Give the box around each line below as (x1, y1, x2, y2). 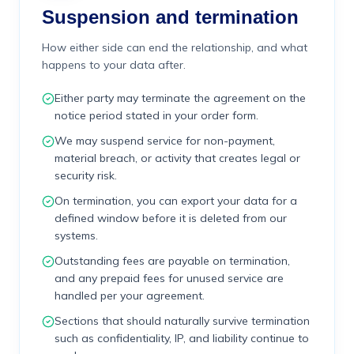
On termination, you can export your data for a (55, 194, 297, 208)
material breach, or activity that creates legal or (55, 151, 300, 165)
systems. (55, 228, 98, 243)
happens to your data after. (42, 58, 186, 72)
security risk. (55, 168, 117, 183)
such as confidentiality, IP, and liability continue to (55, 331, 309, 345)
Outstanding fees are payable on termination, (55, 254, 290, 268)
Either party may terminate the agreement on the (55, 91, 306, 105)
